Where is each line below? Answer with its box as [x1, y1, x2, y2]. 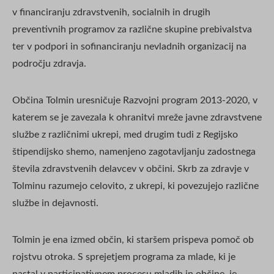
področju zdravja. [12, 58, 86, 68]
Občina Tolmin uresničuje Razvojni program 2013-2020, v [12, 95, 257, 105]
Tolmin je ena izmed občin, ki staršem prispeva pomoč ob [12, 234, 254, 245]
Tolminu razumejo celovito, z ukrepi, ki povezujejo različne [12, 180, 259, 191]
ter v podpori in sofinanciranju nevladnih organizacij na [12, 41, 246, 51]
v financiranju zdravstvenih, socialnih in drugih [12, 7, 210, 17]
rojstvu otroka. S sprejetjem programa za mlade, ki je [12, 251, 235, 262]
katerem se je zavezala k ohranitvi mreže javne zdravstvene [12, 112, 262, 122]
